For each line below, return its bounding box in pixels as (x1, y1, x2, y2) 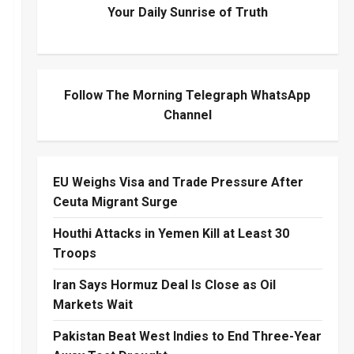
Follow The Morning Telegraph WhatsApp (64, 87, 311, 103)
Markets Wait (52, 296, 133, 312)
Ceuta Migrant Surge (52, 194, 178, 209)
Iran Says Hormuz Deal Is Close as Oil (52, 277, 276, 292)
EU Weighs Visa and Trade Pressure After (52, 174, 303, 190)
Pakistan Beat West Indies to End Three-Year (52, 328, 322, 344)
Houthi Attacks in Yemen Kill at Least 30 (52, 225, 289, 241)
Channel (163, 107, 212, 122)
